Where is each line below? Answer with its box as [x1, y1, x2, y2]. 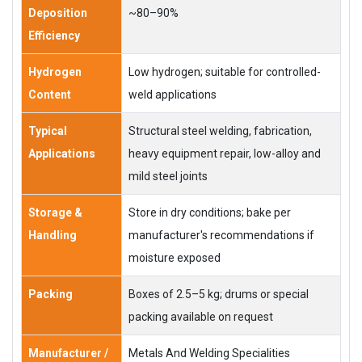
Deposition [28, 6, 87, 19]
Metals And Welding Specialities [128, 347, 290, 360]
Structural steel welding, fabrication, [128, 124, 312, 137]
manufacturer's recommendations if [128, 229, 314, 242]
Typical [28, 124, 67, 137]
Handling [28, 229, 77, 242]
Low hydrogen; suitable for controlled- [128, 65, 321, 78]
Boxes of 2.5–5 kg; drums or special [128, 288, 309, 301]
